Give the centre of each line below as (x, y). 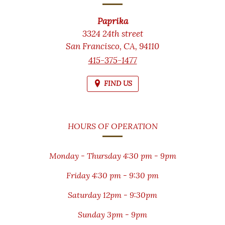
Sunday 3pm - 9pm (113, 215)
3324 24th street (113, 33)
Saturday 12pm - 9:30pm (113, 195)
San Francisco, (95, 46)
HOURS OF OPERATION (113, 126)
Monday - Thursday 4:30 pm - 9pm (113, 156)
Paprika (113, 21)
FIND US (118, 84)
